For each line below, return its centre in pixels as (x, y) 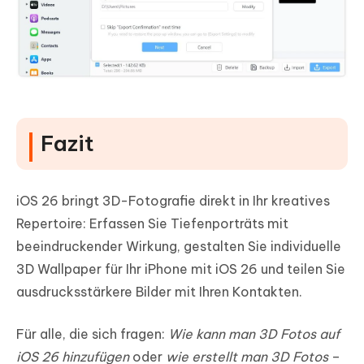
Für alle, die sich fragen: (92, 334)
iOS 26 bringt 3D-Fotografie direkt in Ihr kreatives (173, 200)
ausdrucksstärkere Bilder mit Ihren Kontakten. (159, 291)
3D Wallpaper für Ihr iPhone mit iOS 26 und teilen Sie (181, 269)
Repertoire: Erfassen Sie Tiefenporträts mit (152, 223)
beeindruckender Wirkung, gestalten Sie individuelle (179, 246)
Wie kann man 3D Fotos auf (254, 334)
